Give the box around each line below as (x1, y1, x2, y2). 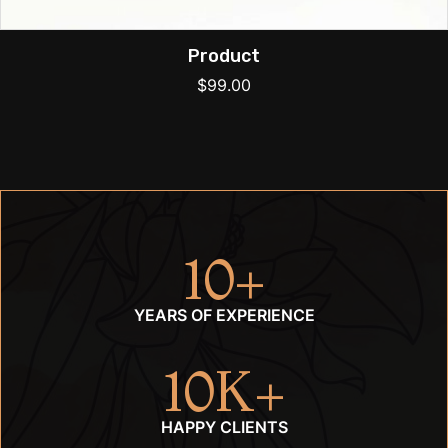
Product (188, 45, 260, 68)
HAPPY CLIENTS (160, 417, 288, 438)
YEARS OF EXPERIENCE (133, 305, 315, 326)
